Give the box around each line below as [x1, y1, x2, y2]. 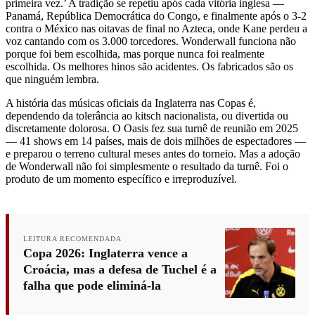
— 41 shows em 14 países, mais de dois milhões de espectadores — [6, 134, 306, 147]
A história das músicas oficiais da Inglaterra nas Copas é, [6, 96, 256, 109]
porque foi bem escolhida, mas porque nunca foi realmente [6, 47, 264, 60]
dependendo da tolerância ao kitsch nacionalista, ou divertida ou [6, 109, 288, 122]
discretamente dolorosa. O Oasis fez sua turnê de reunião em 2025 [6, 122, 298, 134]
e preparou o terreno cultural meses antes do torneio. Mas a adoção [6, 147, 300, 160]
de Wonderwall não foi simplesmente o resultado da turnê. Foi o [6, 160, 288, 172]
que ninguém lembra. [6, 72, 99, 85]
